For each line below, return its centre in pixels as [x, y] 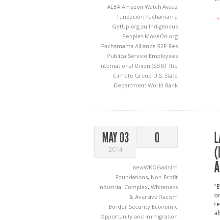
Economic [165, 206]
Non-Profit [164, 177]
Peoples [134, 36]
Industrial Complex [123, 187]
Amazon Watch [142, 7]
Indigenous [163, 26]
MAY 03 [115, 138]
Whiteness [164, 187]
